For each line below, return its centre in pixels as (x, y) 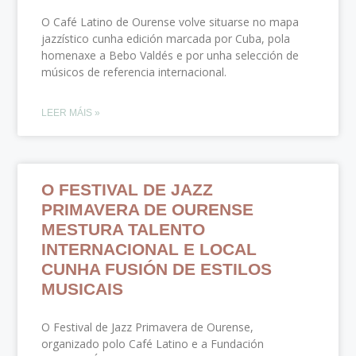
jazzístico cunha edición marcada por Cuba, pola (166, 38)
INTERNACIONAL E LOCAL (149, 249)
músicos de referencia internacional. (134, 72)
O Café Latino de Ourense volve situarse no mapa (170, 21)
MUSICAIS (83, 288)
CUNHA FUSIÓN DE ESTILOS (157, 269)
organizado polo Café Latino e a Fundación (153, 343)
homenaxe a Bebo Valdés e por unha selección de (170, 55)
